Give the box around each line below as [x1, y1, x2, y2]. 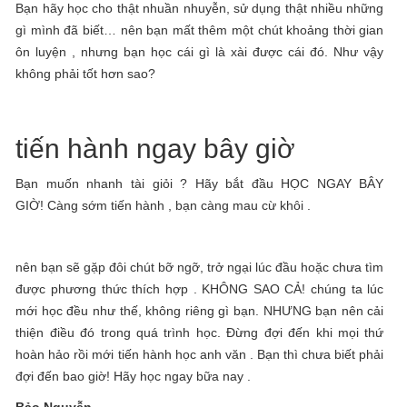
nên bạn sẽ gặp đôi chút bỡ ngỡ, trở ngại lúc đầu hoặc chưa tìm [15, 260, 384, 274]
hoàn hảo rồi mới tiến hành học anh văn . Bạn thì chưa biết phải [15, 347, 384, 362]
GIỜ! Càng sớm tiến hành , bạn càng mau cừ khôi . [15, 198, 312, 213]
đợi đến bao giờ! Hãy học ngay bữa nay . [15, 369, 252, 383]
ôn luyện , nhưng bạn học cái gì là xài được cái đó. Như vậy [15, 45, 384, 59]
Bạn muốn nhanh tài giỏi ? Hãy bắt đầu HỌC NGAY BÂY [15, 176, 384, 191]
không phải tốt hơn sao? [15, 66, 156, 81]
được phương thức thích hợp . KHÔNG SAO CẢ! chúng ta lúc [15, 282, 384, 296]
